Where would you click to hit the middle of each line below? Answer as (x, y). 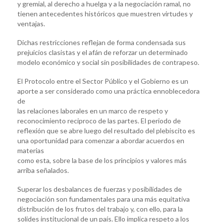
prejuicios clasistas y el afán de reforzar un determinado (103, 52)
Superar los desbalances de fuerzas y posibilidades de (100, 189)
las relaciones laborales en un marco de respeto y (93, 111)
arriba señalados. (43, 170)
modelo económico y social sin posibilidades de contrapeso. (108, 62)
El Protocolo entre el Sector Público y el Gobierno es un (103, 81)
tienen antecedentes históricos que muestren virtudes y (105, 13)
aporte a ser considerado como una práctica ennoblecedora (109, 91)
